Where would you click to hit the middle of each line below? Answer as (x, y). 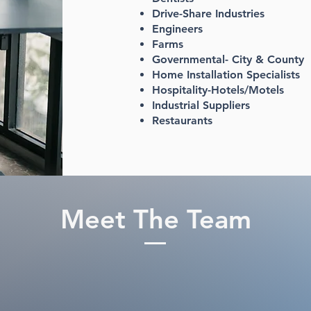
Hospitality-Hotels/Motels (218, 90)
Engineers (177, 29)
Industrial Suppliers (201, 105)
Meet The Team (155, 219)
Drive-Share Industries (208, 14)
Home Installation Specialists (226, 75)
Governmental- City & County (228, 59)
